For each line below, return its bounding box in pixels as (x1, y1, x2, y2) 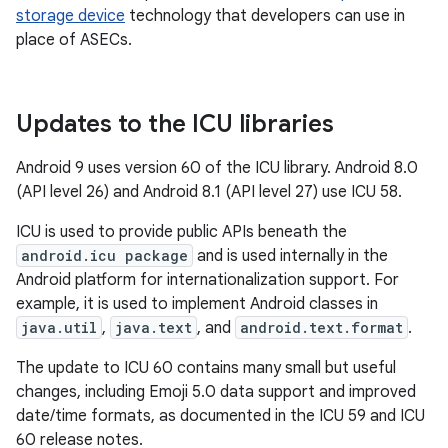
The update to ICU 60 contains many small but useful (16, 358, 396, 378)
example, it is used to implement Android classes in (16, 294, 378, 314)
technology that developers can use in (125, 6, 405, 26)
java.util (21, 318, 97, 337)
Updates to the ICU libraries (16, 109, 334, 139)
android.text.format (240, 318, 403, 337)
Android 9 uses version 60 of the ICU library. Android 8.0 (16, 158, 418, 178)
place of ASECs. (16, 30, 132, 50)
